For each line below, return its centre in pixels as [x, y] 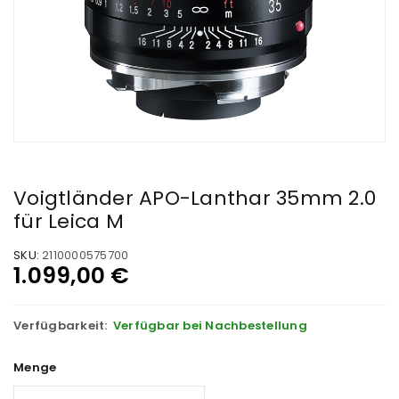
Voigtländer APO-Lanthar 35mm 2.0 [195, 198]
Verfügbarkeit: [61, 326]
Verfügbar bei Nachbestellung [210, 326]
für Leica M [69, 221]
